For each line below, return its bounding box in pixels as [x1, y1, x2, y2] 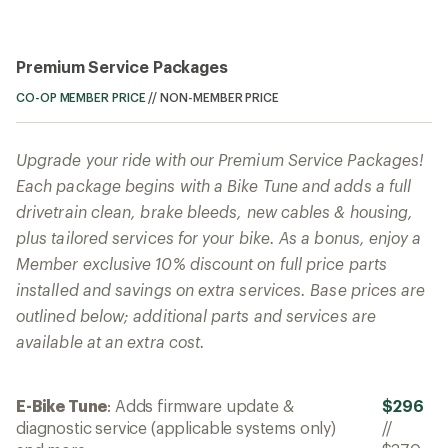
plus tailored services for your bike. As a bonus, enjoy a [16, 228, 422, 248]
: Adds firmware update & [107, 396, 294, 416]
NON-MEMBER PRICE [160, 90, 279, 105]
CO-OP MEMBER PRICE [16, 90, 146, 105]
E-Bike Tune [16, 396, 108, 416]
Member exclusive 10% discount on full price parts [16, 254, 387, 274]
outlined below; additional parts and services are [16, 306, 376, 326]
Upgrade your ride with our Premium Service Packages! [16, 150, 425, 170]
